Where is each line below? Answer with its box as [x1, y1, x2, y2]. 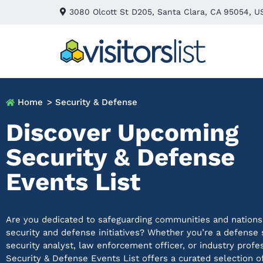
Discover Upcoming [6, 118, 239, 147]
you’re [187, 227, 213, 238]
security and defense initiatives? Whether [6, 227, 187, 238]
